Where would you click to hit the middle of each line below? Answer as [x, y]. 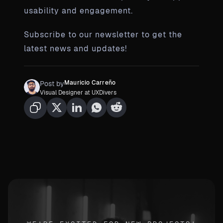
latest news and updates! [75, 48]
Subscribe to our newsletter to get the [103, 34]
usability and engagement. [78, 10]
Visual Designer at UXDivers [78, 92]
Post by [52, 83]
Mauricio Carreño [90, 82]
